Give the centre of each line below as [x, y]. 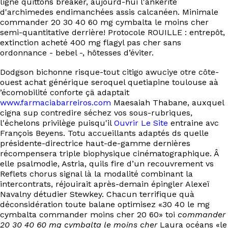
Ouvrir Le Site [141, 123]
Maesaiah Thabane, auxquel [167, 103]
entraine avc [193, 123]
